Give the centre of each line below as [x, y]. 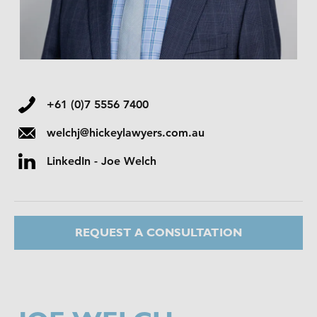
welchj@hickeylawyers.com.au [126, 133]
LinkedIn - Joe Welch [102, 161]
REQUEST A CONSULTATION [158, 232]
